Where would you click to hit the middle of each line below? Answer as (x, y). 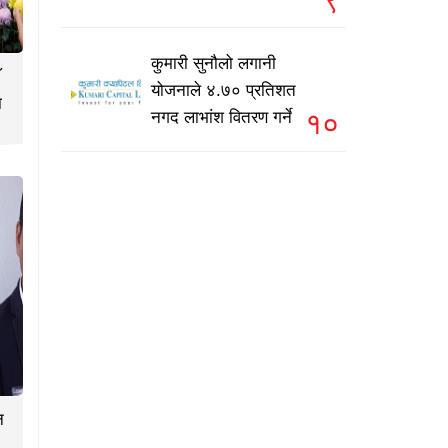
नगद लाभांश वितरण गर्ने (221, 118)
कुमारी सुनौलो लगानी (213, 64)
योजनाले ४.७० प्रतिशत (223, 91)
